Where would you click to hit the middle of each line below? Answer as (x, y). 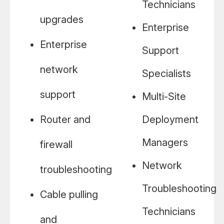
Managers (165, 143)
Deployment (170, 120)
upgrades (62, 20)
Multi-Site (164, 97)
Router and (65, 120)
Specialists (166, 74)
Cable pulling (69, 195)
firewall (56, 145)
